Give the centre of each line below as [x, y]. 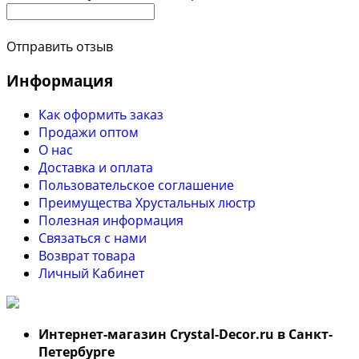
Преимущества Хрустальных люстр [147, 202]
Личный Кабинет [91, 273]
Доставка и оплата [96, 167]
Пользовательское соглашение [136, 185]
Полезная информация [111, 220]
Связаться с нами [93, 238]
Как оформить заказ [101, 114]
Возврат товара [87, 255]
